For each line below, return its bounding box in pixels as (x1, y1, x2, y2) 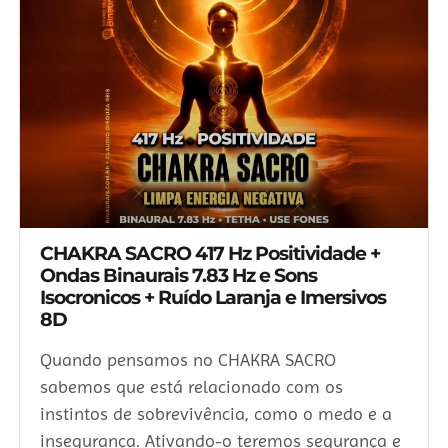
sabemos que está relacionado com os (40, 376, 343, 398)
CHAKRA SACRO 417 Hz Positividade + (40, 242, 380, 266)
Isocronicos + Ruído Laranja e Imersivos (40, 286, 386, 310)
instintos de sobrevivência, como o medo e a (40, 403, 392, 425)
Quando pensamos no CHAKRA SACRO (40, 349, 336, 371)
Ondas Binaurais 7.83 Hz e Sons (40, 264, 317, 288)
